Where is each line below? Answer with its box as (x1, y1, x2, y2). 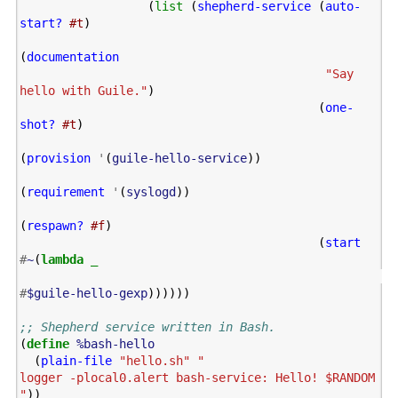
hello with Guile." (19, 84, 147, 99)
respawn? (26, 219, 84, 234)
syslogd (125, 185, 176, 200)
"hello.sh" (118, 354, 190, 369)
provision (26, 151, 91, 166)
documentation (26, 50, 119, 65)
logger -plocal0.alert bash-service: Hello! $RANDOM (19, 370, 375, 386)
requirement (26, 185, 105, 200)
